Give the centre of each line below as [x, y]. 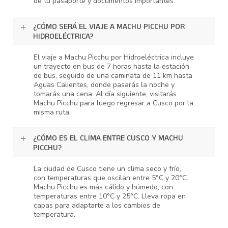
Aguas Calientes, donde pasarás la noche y [104, 85]
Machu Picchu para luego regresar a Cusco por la [113, 103]
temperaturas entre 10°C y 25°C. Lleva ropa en [110, 196]
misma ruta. [52, 112]
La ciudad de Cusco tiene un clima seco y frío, [107, 169]
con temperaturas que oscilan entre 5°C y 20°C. [111, 178]
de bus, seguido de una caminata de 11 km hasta [113, 76]
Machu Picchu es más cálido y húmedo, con [103, 187]
